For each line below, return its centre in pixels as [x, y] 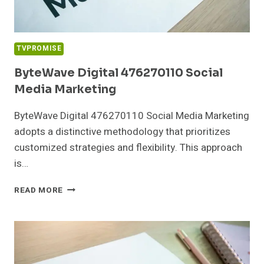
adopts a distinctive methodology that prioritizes [122, 132]
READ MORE [39, 191]
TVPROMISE [39, 49]
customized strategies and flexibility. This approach [128, 148]
